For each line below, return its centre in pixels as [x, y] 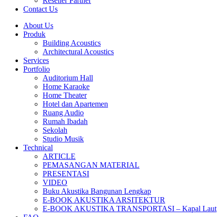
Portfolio [37, 69]
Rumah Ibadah [65, 121]
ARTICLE [59, 156]
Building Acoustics [72, 43]
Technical [38, 147]
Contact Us [40, 9]
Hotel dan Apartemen [75, 104]
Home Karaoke [66, 86]
